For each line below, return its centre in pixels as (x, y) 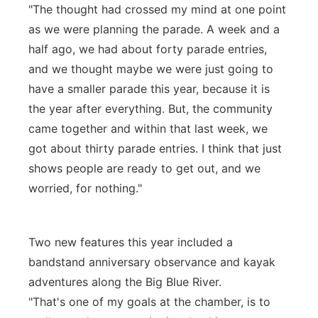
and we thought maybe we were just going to (151, 69)
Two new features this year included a (131, 242)
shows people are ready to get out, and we (144, 168)
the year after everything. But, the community (150, 109)
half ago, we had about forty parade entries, (148, 49)
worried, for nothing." (85, 188)
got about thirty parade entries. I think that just (155, 148)
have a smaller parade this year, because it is (149, 89)
